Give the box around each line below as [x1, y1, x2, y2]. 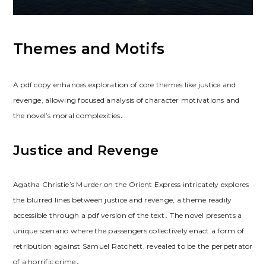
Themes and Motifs [12, 39, 165, 58]
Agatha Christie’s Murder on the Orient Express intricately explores [12, 179, 249, 189]
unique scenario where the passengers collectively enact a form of [12, 226, 245, 235]
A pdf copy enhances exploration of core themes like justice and [12, 80, 236, 89]
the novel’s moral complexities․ [12, 110, 124, 120]
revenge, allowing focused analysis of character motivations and [12, 95, 240, 104]
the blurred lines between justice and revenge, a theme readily [12, 195, 232, 204]
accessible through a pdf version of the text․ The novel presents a [12, 210, 242, 220]
